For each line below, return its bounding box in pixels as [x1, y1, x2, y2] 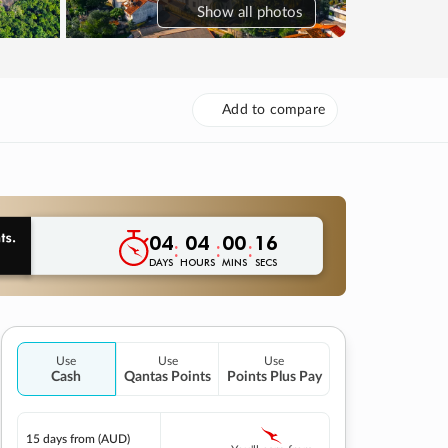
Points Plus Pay [226, 369, 322, 384]
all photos [238, 4, 303, 20]
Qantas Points [124, 369, 211, 384]
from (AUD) [70, 432, 130, 445]
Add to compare [222, 102, 325, 117]
